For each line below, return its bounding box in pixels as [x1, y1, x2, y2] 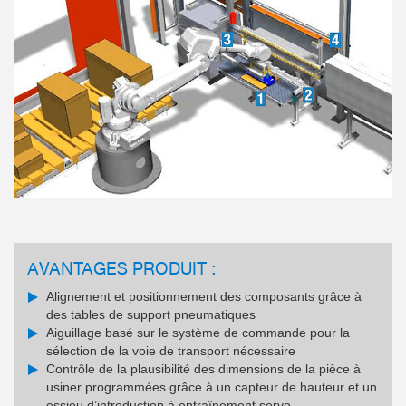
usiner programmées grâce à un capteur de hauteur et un [46, 379, 377, 394]
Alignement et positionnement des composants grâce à [46, 288, 362, 304]
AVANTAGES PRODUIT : [27, 256, 216, 278]
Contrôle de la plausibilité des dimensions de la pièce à [46, 361, 361, 376]
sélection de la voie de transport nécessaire [46, 343, 295, 358]
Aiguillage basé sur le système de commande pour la [46, 324, 350, 340]
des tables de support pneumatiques [46, 306, 256, 322]
